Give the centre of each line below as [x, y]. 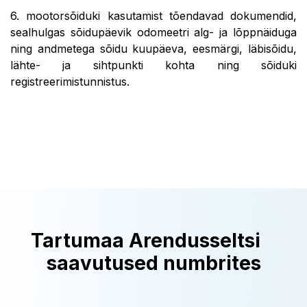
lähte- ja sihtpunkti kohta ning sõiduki [153, 65]
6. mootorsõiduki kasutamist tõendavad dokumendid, [153, 16]
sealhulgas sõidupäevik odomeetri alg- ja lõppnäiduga [153, 32]
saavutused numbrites [153, 263]
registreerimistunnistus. [70, 82]
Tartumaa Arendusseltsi [153, 241]
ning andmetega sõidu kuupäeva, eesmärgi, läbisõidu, [153, 49]
